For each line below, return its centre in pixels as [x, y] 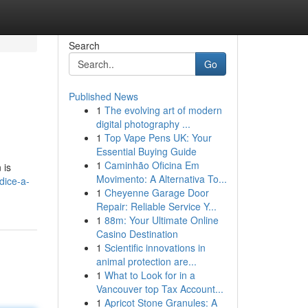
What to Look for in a [150, 275]
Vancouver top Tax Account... [159, 289]
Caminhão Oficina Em [152, 165]
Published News [103, 96]
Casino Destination [137, 234]
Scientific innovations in [155, 247]
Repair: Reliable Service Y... [156, 206]
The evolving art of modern [163, 110]
